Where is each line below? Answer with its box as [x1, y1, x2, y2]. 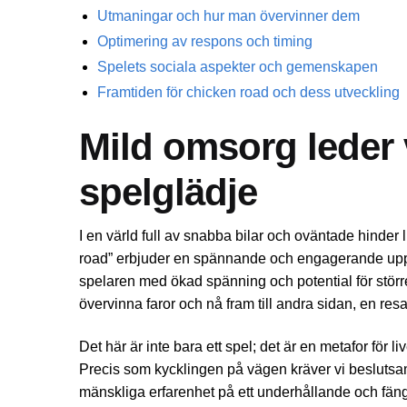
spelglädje [79, 170, 257, 213]
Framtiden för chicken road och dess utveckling [97, 84, 400, 100]
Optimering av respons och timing [97, 33, 313, 49]
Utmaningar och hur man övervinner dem [97, 7, 360, 24]
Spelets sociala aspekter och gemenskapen [97, 58, 378, 74]
